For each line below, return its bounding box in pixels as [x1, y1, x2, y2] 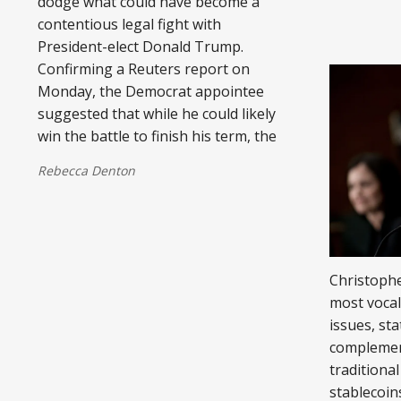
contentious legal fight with [38, 13, 221, 34]
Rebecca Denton [38, 161, 135, 179]
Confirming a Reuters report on [38, 58, 250, 79]
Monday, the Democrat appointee [38, 81, 264, 101]
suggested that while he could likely [38, 103, 276, 124]
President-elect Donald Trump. [38, 36, 243, 56]
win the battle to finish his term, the [38, 125, 277, 146]
